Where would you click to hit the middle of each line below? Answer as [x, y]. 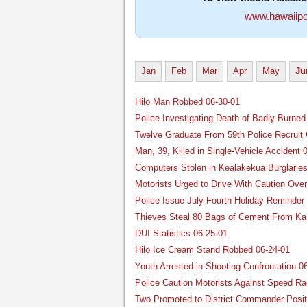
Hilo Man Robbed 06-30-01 [187, 102]
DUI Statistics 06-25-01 [181, 233]
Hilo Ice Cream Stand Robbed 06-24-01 [212, 250]
